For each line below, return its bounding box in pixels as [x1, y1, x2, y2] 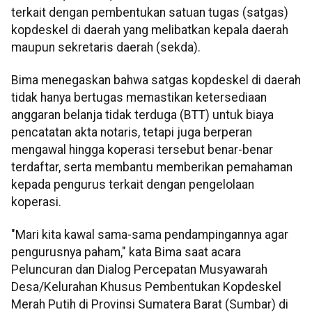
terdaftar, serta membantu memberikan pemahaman [11, 160, 292, 175]
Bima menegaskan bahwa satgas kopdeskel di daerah [11, 73, 301, 88]
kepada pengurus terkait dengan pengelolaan [11, 178, 254, 192]
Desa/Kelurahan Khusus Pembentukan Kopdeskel [11, 280, 281, 295]
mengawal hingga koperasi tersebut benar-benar [11, 143, 273, 157]
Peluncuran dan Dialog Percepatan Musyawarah [11, 263, 267, 277]
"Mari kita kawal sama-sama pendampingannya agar [11, 228, 288, 242]
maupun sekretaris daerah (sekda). [11, 40, 201, 54]
